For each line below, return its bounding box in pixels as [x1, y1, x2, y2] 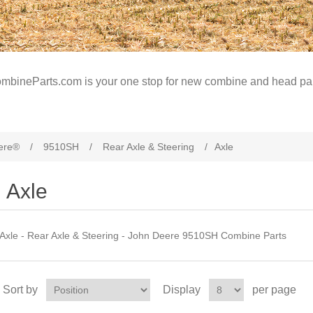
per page [252, 284, 296, 296]
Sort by [2, 284, 38, 296]
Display [162, 284, 201, 296]
